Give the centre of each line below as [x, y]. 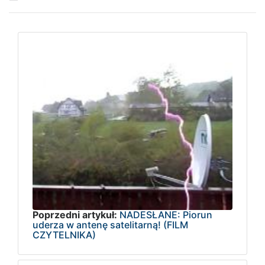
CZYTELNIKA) [64, 235]
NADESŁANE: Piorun [166, 214]
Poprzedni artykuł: [75, 214]
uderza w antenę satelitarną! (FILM [110, 224]
